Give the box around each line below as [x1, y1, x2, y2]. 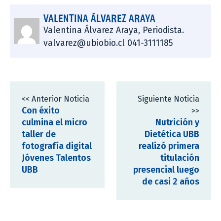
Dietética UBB [145, 129, 199, 140]
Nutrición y [155, 117, 199, 128]
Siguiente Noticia [138, 94, 199, 104]
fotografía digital [22, 141, 92, 151]
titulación [160, 152, 199, 163]
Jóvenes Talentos [22, 152, 91, 163]
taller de [22, 129, 56, 140]
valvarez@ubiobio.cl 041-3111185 [43, 37, 173, 48]
